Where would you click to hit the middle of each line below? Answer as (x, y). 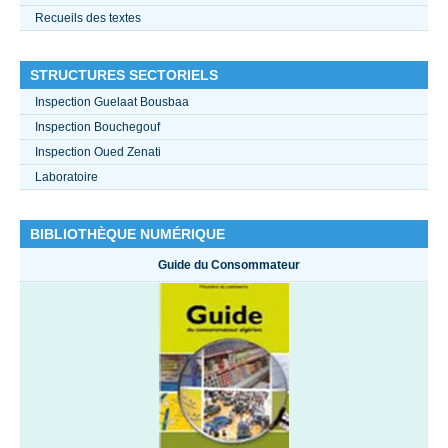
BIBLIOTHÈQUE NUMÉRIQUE (127, 233)
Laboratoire (66, 176)
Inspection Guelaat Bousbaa (112, 101)
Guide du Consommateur (229, 264)
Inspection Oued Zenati (98, 151)
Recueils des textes (88, 17)
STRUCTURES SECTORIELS (124, 74)
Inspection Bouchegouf (97, 126)
